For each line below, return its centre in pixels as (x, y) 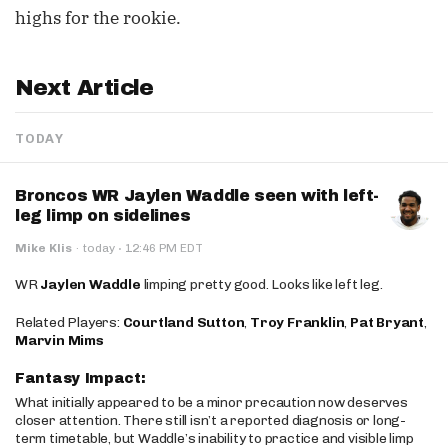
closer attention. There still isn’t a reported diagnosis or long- (210, 420)
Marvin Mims (59, 340)
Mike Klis (43, 248)
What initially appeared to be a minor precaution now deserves (211, 402)
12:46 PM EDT (162, 248)
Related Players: (69, 322)
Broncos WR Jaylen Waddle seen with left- (197, 195)
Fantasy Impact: (83, 378)
